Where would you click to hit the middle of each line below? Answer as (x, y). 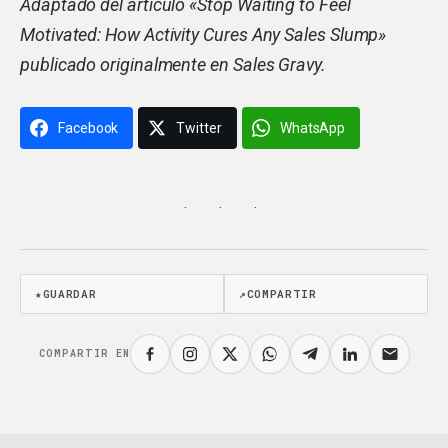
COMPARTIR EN (84, 354)
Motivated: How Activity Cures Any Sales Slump (199, 34)
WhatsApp (312, 127)
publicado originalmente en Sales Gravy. (173, 64)
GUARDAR (69, 294)
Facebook (88, 127)
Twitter (199, 127)
